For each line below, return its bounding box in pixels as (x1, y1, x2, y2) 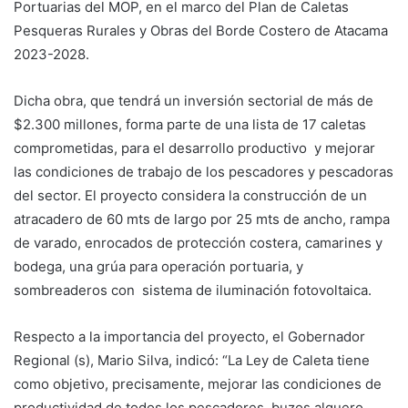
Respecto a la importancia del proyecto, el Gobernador (14, 327, 365, 345)
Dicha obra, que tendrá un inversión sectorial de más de (14, 91, 373, 109)
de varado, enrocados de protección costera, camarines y (14, 233, 382, 251)
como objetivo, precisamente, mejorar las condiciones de (14, 374, 382, 393)
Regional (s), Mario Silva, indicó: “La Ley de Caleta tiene (14, 351, 370, 369)
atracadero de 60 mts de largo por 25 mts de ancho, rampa (14, 209, 390, 228)
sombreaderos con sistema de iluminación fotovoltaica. (14, 280, 372, 299)
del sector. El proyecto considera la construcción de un (14, 186, 367, 204)
